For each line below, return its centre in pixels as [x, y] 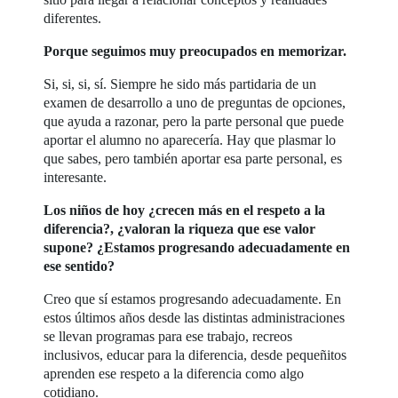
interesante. [76, 177]
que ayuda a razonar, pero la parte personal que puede [194, 121]
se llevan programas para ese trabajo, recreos [168, 336]
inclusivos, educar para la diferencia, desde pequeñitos [195, 354]
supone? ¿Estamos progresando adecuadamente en [197, 247]
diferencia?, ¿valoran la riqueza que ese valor [180, 228]
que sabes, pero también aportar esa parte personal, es [193, 158]
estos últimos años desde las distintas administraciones [195, 317]
